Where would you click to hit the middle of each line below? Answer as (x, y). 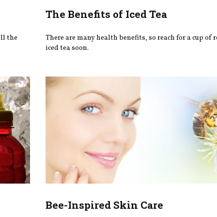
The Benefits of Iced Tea (107, 14)
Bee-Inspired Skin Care (105, 205)
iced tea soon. (67, 48)
